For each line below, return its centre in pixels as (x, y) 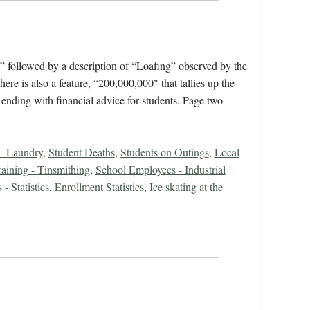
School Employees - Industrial (160, 170)
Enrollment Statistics (99, 187)
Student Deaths (81, 152)
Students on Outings (164, 152)
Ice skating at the (186, 187)
